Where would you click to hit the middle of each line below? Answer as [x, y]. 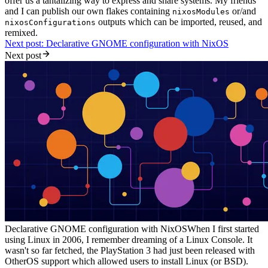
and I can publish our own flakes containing [89, 11]
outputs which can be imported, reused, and [179, 22]
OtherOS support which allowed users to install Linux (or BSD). [127, 261]
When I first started [223, 229]
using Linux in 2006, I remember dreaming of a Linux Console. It [129, 239]
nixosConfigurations [50, 22]
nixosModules [201, 11]
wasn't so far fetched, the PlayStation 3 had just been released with [130, 250]
